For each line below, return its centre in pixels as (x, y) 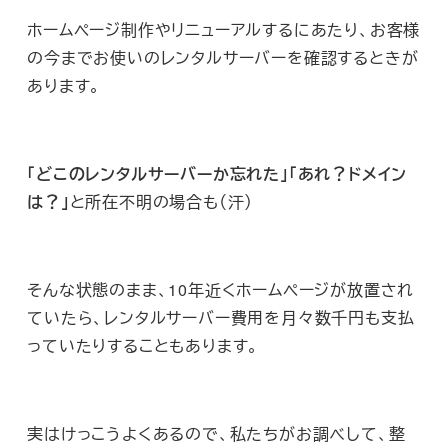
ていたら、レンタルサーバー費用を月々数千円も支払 (221, 318)
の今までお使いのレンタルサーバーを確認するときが (223, 58)
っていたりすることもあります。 (143, 346)
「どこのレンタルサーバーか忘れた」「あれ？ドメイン (217, 174)
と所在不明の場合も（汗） (161, 202)
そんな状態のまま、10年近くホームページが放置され (221, 290)
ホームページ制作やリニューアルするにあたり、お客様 (224, 30)
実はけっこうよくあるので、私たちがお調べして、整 (216, 434)
